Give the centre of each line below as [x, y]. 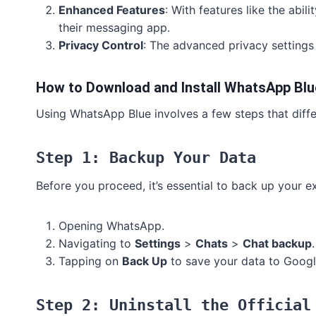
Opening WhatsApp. [111, 226]
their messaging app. [114, 28]
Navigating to [97, 244]
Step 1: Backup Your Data [146, 158]
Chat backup [277, 244]
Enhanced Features [112, 10]
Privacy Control [101, 45]
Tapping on [90, 261]
